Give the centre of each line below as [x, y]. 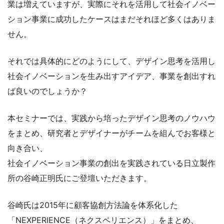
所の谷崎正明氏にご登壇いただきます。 [79, 178]
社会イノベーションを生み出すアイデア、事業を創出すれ [111, 76]
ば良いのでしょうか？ [47, 91]
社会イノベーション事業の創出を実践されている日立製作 [111, 163]
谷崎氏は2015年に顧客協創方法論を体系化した [93, 205]
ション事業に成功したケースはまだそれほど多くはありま [111, 19]
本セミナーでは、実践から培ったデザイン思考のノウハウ [111, 118]
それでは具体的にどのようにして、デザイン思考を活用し [111, 61]
